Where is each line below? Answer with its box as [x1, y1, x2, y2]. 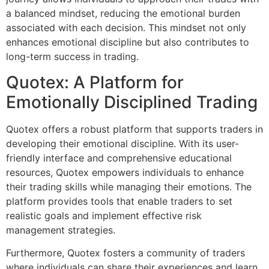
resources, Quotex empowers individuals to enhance [6, 166, 244, 178]
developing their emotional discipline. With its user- [6, 137, 239, 150]
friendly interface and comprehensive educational [6, 151, 232, 164]
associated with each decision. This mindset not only [6, 22, 246, 34]
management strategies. [6, 223, 115, 236]
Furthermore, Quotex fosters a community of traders [6, 246, 245, 259]
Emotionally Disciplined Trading [6, 91, 258, 112]
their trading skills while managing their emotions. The [6, 180, 252, 193]
